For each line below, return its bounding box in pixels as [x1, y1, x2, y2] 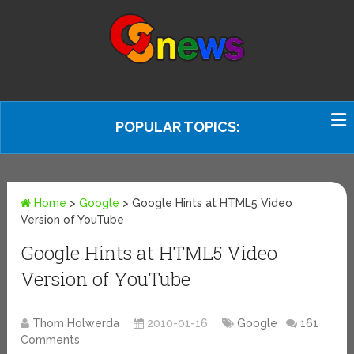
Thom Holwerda [32, 317, 120, 330]
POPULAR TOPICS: [115, 119, 240, 135]
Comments [21, 333, 81, 347]
